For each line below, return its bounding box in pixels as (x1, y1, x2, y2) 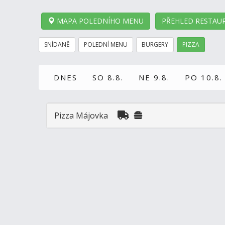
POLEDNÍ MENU (84, 40, 128, 49)
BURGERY (142, 40, 168, 49)
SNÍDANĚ (44, 40, 70, 49)
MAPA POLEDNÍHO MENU (55, 16, 144, 26)
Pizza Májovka (54, 110, 108, 121)
